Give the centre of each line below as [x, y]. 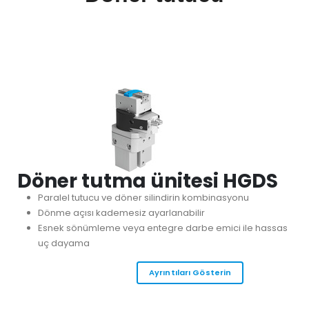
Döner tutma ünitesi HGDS [148, 181]
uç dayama [63, 243]
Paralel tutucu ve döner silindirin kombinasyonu [143, 198]
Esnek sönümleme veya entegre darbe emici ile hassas [162, 228]
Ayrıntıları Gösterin [190, 273]
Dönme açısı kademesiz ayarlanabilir [121, 213]
